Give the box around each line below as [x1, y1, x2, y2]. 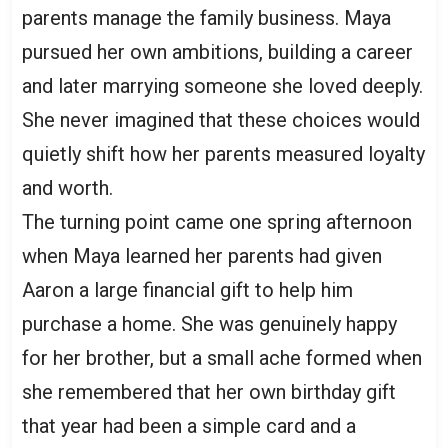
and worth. [22, 176, 113, 201]
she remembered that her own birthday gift [22, 380, 396, 405]
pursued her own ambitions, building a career [22, 40, 413, 65]
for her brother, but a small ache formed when [22, 346, 422, 371]
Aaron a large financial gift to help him [22, 278, 353, 303]
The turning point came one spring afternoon [22, 210, 412, 235]
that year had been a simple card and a [22, 414, 356, 439]
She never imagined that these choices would [22, 108, 420, 133]
